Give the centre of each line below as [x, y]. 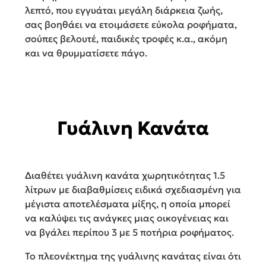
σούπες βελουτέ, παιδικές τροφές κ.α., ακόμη [126, 39]
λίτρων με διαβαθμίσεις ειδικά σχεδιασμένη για [133, 190]
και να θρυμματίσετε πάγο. [86, 53]
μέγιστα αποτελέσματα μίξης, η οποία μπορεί [128, 204]
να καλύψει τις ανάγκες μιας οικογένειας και [127, 218]
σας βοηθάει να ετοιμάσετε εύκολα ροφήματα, [131, 25]
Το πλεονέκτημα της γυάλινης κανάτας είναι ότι [133, 256]
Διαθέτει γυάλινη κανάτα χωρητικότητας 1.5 [125, 175]
